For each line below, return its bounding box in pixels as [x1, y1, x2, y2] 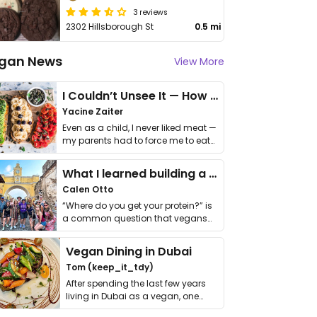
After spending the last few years [66, 277, 207, 289]
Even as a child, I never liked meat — [62, 122, 217, 134]
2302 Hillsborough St [66, 21, 154, 33]
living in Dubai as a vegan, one [66, 290, 200, 302]
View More [174, 54, 224, 69]
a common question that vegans [62, 212, 207, 224]
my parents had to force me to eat [62, 134, 210, 146]
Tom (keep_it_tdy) [66, 261, 154, 273]
